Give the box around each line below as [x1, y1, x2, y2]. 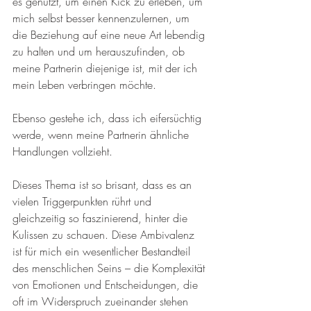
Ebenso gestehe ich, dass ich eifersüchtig [12, 110, 205, 126]
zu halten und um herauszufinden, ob [12, 43, 188, 59]
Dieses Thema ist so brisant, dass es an [12, 176, 195, 192]
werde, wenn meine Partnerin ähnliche [12, 126, 192, 142]
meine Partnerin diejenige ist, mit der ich [12, 60, 201, 76]
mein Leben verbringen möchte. [12, 76, 156, 92]
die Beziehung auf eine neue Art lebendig [12, 26, 208, 42]
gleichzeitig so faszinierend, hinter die [12, 210, 191, 226]
